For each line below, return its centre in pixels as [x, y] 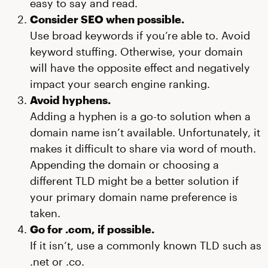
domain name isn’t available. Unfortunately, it [145, 132]
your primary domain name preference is [134, 197]
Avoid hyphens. [70, 100]
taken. [45, 213]
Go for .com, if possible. [92, 229]
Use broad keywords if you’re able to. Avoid [140, 35]
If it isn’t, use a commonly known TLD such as [146, 245]
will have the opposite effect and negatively [140, 68]
